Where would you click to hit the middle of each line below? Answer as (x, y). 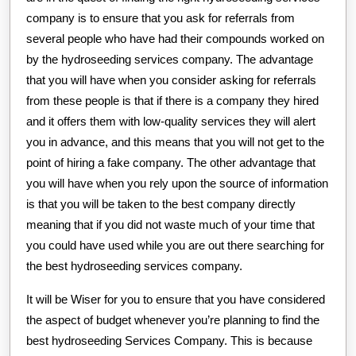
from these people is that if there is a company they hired (172, 100)
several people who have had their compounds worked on (175, 38)
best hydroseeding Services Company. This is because (169, 340)
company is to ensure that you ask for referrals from (161, 17)
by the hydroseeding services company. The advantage (170, 59)
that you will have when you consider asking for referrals (171, 79)
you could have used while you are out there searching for (175, 245)
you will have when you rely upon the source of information (177, 183)
